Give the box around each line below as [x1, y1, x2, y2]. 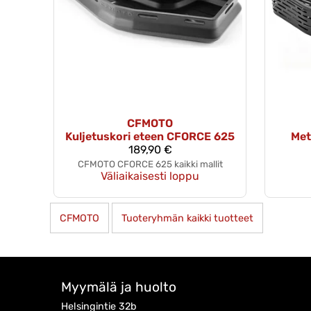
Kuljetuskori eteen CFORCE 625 [65, 129, 235, 143]
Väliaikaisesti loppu [101, 169, 199, 183]
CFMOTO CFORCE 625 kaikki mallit [77, 158, 223, 169]
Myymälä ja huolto [61, 279, 176, 296]
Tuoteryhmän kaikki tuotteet [121, 212, 253, 224]
